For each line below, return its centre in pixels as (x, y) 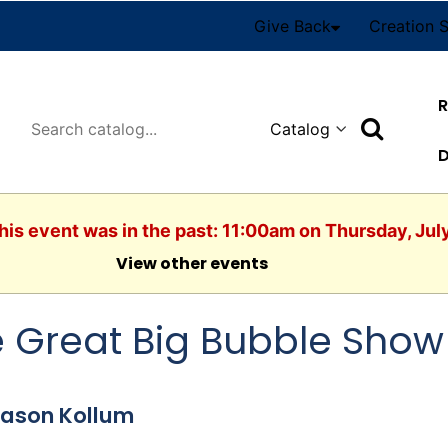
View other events (192, 263)
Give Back (292, 26)
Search (399, 127)
